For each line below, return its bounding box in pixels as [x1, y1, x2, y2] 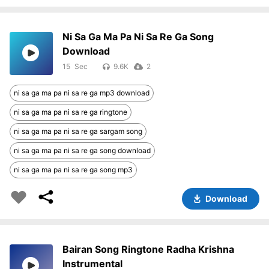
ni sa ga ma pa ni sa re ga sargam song [14, 127, 142, 136]
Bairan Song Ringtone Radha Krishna [62, 243, 234, 256]
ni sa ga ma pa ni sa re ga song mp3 [14, 165, 133, 175]
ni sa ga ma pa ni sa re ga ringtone [14, 107, 127, 117]
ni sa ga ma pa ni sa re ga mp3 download [14, 88, 150, 98]
